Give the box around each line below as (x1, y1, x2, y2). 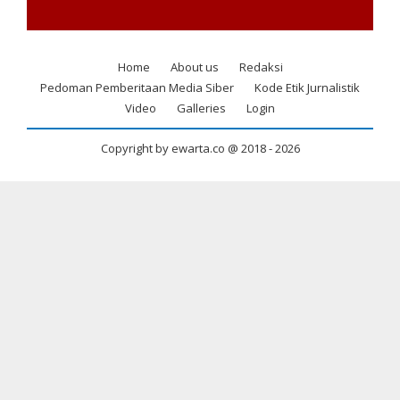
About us (170, 58, 219, 75)
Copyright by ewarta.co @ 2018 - (100, 139, 275, 156)
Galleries (177, 99, 226, 116)
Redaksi (238, 58, 283, 75)
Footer (27, 73, 74, 99)
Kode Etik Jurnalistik (254, 79, 360, 96)
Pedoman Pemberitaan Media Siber (40, 79, 234, 96)
